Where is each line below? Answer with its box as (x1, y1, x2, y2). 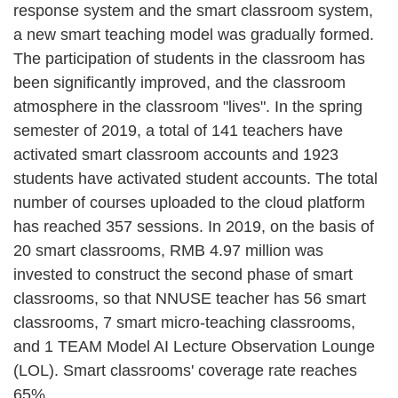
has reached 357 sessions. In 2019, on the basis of (13, 217, 374, 235)
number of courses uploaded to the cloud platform (13, 193, 365, 211)
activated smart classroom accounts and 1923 (13, 145, 338, 163)
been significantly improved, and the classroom (13, 73, 346, 92)
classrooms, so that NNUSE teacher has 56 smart (13, 289, 366, 307)
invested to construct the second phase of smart (13, 265, 353, 283)
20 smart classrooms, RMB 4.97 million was (13, 241, 323, 259)
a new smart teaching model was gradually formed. (13, 25, 374, 44)
